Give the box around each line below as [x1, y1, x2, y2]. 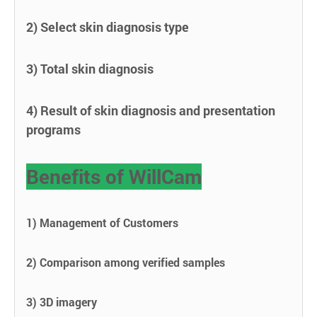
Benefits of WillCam [26, 163, 202, 190]
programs [26, 120, 81, 138]
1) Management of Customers [26, 214, 178, 230]
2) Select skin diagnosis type [26, 18, 189, 35]
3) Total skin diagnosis [26, 59, 154, 77]
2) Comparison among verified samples [26, 254, 225, 270]
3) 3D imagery [26, 294, 97, 309]
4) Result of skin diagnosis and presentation [26, 101, 275, 119]
